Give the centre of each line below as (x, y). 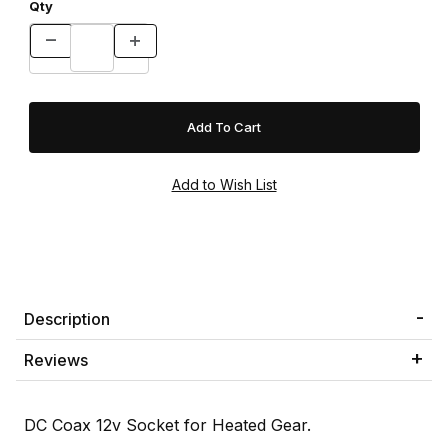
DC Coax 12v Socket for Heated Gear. (167, 425)
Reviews (56, 360)
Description (67, 319)
